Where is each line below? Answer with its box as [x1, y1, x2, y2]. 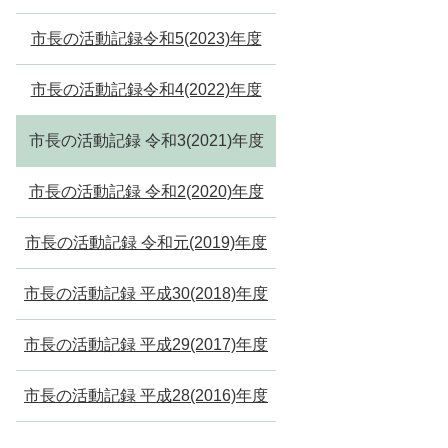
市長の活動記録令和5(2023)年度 [30, 30, 262, 47]
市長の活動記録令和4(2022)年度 [30, 81, 262, 98]
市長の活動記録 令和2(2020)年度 [28, 183, 264, 200]
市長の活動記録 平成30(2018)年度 [24, 285, 268, 302]
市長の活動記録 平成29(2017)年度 [24, 336, 268, 353]
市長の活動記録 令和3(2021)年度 [28, 132, 264, 149]
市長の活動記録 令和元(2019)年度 [25, 234, 267, 251]
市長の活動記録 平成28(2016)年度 [24, 387, 268, 404]
